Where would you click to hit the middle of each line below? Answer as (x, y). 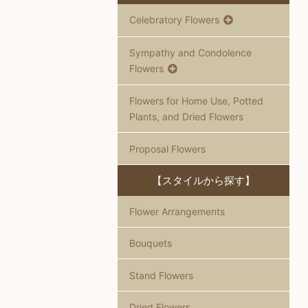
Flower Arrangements (177, 211)
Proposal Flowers (167, 148)
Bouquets (150, 243)
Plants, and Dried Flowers (186, 117)
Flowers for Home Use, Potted (196, 101)
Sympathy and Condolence (190, 52)
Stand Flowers (161, 275)
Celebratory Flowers (174, 20)
